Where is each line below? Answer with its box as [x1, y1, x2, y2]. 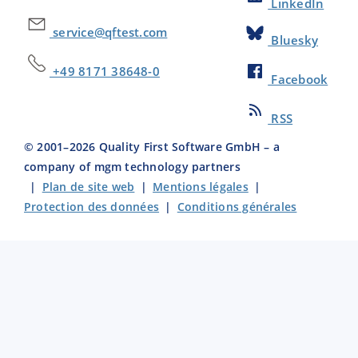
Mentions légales [153, 179, 249, 195]
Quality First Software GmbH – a [95, 139, 280, 155]
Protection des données [24, 199, 160, 215]
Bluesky [268, 32, 319, 49]
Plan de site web [42, 179, 135, 195]
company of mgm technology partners [24, 159, 241, 175]
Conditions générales [177, 199, 297, 215]
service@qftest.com [50, 23, 168, 40]
